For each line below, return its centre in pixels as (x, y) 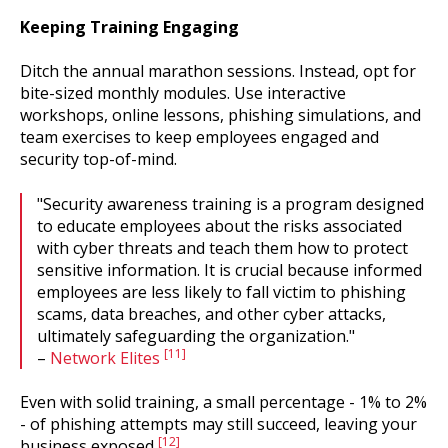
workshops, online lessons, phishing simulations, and (220, 115)
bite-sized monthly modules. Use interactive (183, 93)
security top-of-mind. (98, 159)
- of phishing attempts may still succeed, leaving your (218, 424)
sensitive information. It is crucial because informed (229, 269)
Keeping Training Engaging (129, 27)
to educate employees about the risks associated (219, 225)
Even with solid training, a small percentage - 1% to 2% (223, 402)
